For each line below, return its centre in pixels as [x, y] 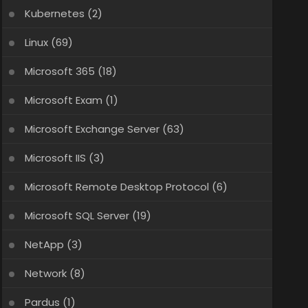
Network [45, 273]
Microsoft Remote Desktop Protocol [117, 187]
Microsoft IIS [55, 158]
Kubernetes [54, 13]
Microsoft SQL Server [77, 216]
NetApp [44, 244]
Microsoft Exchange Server [92, 129]
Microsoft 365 [59, 71]
